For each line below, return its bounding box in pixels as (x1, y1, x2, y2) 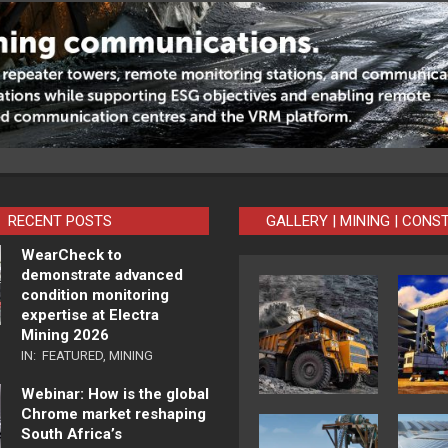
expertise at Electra (20, 306, 159, 325)
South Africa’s (20, 425, 122, 444)
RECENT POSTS (7, 212, 112, 231)
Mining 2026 (20, 326, 109, 345)
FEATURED (41, 348, 103, 364)
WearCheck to (20, 246, 122, 265)
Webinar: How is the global (20, 385, 209, 404)
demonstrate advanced (20, 266, 183, 285)
